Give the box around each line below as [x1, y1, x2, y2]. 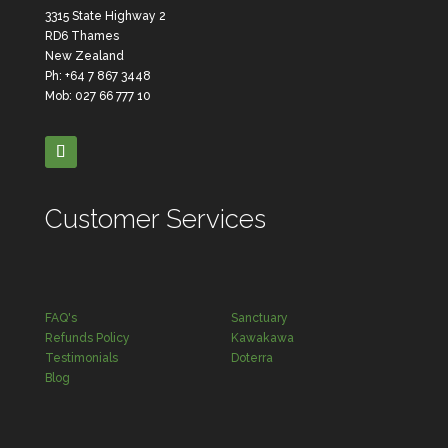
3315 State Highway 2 [44, 9, 166, 24]
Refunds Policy [44, 331, 130, 346]
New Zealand [44, 49, 124, 64]
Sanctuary [231, 311, 289, 326]
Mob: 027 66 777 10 [44, 89, 151, 104]
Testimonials [44, 351, 118, 366]
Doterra [231, 351, 274, 366]
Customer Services [44, 204, 266, 235]
